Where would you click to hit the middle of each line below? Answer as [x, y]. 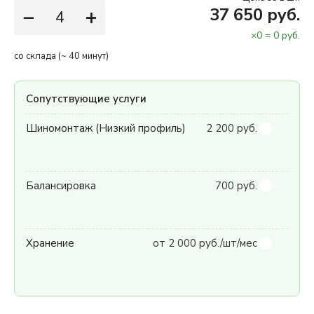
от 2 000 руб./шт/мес [205, 243]
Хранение [50, 243]
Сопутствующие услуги [86, 99]
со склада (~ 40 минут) [61, 56]
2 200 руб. [232, 128]
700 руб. [236, 186]
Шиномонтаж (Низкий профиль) [106, 128]
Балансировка [61, 186]
